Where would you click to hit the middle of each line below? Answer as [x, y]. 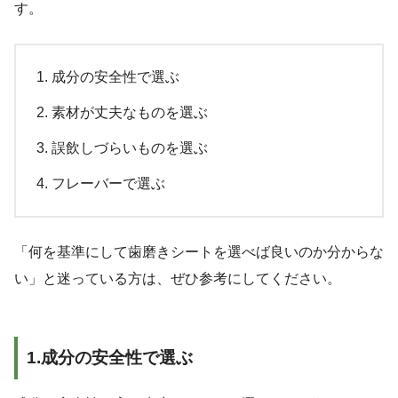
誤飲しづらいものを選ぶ [130, 147]
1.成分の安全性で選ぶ [110, 357]
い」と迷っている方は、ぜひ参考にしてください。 [178, 278]
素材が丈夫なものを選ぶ [130, 112]
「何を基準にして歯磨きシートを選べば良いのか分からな [199, 251]
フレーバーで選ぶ [108, 183]
